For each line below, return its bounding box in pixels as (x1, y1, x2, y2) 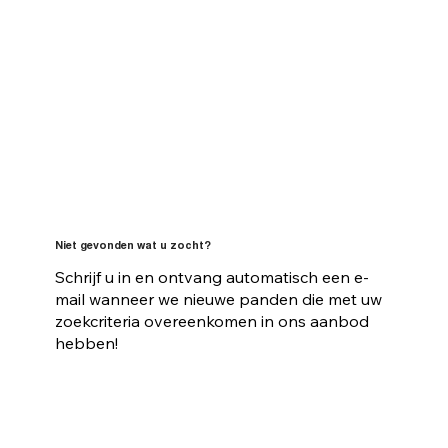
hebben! (54, 332, 118, 353)
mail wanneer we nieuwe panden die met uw (54, 288, 382, 309)
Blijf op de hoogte (76, 383, 211, 404)
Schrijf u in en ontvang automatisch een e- (54, 266, 369, 287)
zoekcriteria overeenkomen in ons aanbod (54, 310, 369, 331)
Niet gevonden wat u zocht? (54, 240, 211, 252)
